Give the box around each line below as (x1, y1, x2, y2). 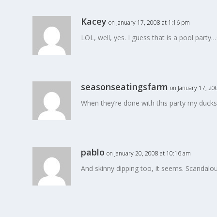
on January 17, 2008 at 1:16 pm (108, 18, 190, 27)
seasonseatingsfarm (81, 80, 169, 93)
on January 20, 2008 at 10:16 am (107, 149, 191, 157)
